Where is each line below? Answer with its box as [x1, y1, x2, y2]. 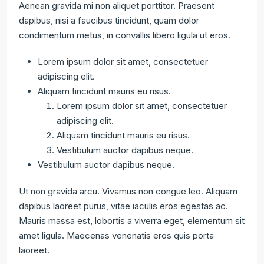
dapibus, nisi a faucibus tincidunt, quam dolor [19, 14, 199, 26]
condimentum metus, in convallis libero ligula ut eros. [19, 29, 230, 41]
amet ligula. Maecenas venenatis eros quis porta [19, 229, 214, 241]
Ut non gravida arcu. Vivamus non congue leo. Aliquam [19, 185, 237, 197]
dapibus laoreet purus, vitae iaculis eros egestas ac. [19, 200, 228, 212]
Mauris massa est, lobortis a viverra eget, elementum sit [19, 214, 245, 226]
